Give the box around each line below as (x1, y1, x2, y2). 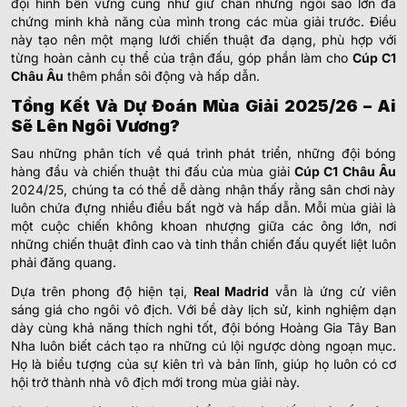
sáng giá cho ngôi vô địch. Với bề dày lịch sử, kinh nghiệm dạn (11, 302, 396, 318)
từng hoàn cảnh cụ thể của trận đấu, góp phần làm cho (11, 50, 353, 66)
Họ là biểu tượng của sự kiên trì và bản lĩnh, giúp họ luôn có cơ (11, 356, 396, 372)
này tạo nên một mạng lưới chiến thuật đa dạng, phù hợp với (11, 32, 396, 48)
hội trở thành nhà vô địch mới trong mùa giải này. (11, 374, 300, 391)
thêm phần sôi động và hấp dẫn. (64, 68, 260, 84)
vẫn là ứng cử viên (269, 283, 397, 300)
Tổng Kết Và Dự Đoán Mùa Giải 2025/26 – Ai (11, 96, 396, 116)
